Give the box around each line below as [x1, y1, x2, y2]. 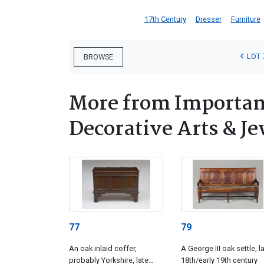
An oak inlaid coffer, [69, 244, 137, 253]
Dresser [195, 15, 222, 24]
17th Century [144, 15, 186, 24]
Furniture [230, 15, 260, 24]
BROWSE [84, 52, 113, 61]
